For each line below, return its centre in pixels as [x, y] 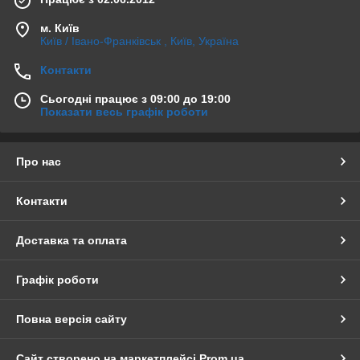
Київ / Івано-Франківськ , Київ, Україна [139, 41]
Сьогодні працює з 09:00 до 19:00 [135, 98]
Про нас [39, 161]
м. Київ [60, 28]
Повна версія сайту [72, 319]
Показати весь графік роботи [124, 111]
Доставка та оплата [72, 240]
